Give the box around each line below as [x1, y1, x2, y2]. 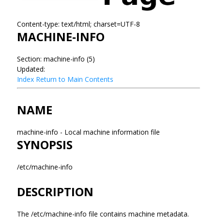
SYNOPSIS [17, 136, 73, 153]
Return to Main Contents [36, 74, 113, 84]
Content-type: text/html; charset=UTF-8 [17, 19, 140, 29]
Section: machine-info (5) [17, 54, 95, 63]
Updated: [17, 64, 45, 74]
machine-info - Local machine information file [17, 127, 162, 137]
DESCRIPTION [17, 183, 93, 200]
